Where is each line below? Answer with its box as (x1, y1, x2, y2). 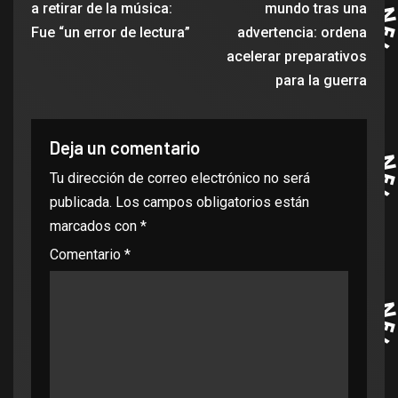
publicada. (50, 194, 112, 211)
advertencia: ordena (237, 24, 367, 41)
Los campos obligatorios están (115, 194, 309, 211)
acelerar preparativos (227, 48, 367, 65)
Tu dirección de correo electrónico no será (50, 170, 310, 187)
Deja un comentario (50, 137, 200, 158)
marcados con (50, 218, 140, 235)
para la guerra (275, 72, 367, 89)
